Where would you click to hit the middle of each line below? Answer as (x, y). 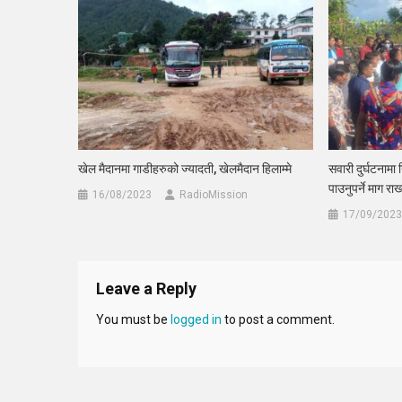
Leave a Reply (146, 289)
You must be (133, 320)
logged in (196, 320)
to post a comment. (278, 320)
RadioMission (214, 195)
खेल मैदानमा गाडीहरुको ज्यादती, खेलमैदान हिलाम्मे (185, 169)
